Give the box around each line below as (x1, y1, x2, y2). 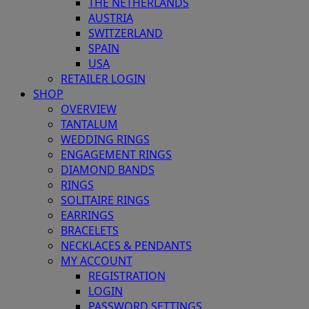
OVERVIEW (61, 101, 117, 117)
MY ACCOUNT (61, 253, 132, 269)
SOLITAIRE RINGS (61, 192, 150, 208)
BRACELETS (61, 223, 119, 239)
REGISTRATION (88, 268, 166, 284)
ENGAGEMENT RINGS (61, 147, 172, 163)
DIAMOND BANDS (61, 162, 154, 178)
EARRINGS (61, 208, 114, 223)
